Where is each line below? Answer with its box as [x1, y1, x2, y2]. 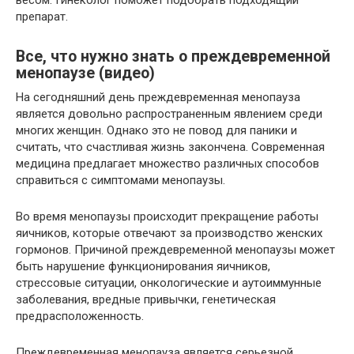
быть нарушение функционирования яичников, [16, 259, 270, 274]
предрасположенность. [16, 309, 144, 324]
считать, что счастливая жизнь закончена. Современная [16, 140, 325, 155]
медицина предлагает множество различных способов [16, 156, 319, 171]
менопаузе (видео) [16, 64, 155, 83]
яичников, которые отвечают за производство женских [16, 226, 322, 241]
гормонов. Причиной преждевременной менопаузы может [16, 243, 335, 258]
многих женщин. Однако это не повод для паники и [16, 123, 297, 138]
